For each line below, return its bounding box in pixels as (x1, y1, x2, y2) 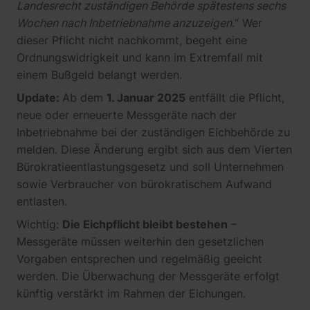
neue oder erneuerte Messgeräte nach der (17, 108, 237, 122)
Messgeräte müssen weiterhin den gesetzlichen (17, 235, 264, 248)
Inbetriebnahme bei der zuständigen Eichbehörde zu (17, 125, 290, 139)
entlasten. (17, 194, 67, 208)
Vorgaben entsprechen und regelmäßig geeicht (17, 252, 262, 266)
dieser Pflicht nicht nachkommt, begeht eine (17, 33, 247, 47)
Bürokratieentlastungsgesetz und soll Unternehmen (17, 160, 284, 174)
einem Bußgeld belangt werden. (17, 68, 182, 82)
